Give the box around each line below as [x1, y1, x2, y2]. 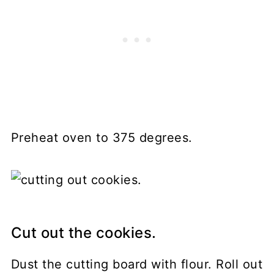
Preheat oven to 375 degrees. [10, 130, 193, 145]
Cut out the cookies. [10, 223, 157, 242]
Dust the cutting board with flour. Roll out [10, 256, 263, 272]
